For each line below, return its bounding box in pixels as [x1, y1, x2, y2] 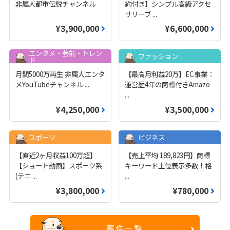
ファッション [138, 51, 178, 62]
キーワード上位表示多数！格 [124, 160, 212, 171]
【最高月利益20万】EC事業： [124, 69, 214, 80]
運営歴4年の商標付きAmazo [124, 79, 210, 90]
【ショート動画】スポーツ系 [15, 160, 103, 171]
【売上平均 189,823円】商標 [124, 150, 210, 161]
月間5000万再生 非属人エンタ [15, 69, 105, 80]
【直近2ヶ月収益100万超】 [15, 150, 97, 161]
